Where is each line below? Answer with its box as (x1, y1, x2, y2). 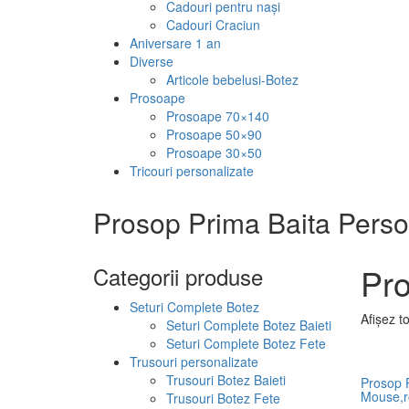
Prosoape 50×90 (166, 124, 262, 143)
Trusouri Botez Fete (166, 388, 280, 407)
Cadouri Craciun (166, 15, 260, 34)
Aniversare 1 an (130, 33, 221, 52)
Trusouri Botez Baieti (166, 370, 286, 389)
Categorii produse (93, 259, 263, 292)
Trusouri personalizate (130, 351, 258, 371)
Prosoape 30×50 (166, 142, 262, 162)
